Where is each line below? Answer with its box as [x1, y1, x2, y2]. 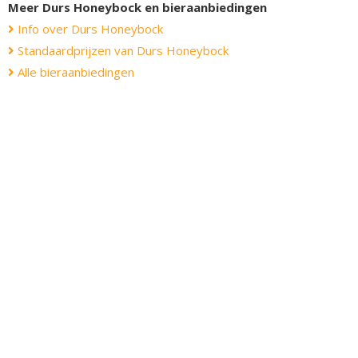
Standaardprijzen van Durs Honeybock [14, 42, 229, 58]
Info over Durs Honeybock [14, 20, 163, 37]
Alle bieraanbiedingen [14, 63, 134, 80]
